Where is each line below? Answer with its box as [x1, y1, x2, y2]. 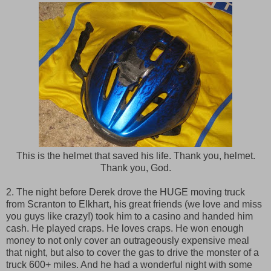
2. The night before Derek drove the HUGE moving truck [6, 187, 245, 197]
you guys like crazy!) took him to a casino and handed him [6, 211, 253, 221]
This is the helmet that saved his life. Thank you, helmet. [16, 151, 255, 161]
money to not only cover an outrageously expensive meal [6, 235, 249, 246]
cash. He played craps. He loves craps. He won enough [6, 223, 244, 233]
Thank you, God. [100, 163, 171, 173]
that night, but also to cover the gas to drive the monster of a [6, 247, 259, 258]
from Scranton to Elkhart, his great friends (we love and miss [6, 199, 262, 209]
